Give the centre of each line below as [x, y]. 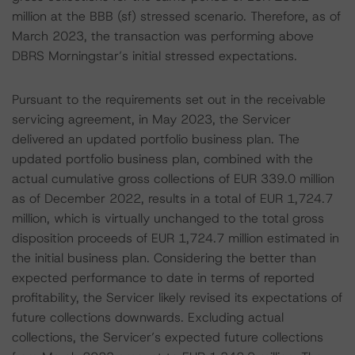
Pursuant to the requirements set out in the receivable [169, 99]
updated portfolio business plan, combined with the [162, 159]
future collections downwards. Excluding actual [148, 317]
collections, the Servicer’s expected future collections [168, 337]
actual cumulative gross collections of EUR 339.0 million [173, 179]
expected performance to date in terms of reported [163, 278]
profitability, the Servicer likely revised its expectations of [177, 298]
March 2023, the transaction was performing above [163, 36]
